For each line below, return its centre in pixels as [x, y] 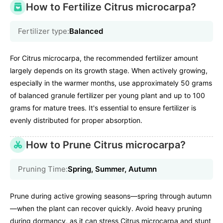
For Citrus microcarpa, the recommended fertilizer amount [104, 58]
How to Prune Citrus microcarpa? [106, 145]
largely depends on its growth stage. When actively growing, [109, 71]
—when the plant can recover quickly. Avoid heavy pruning [106, 209]
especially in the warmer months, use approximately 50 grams [111, 83]
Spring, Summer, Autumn [112, 169]
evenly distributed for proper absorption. [76, 120]
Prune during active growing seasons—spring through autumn [111, 196]
